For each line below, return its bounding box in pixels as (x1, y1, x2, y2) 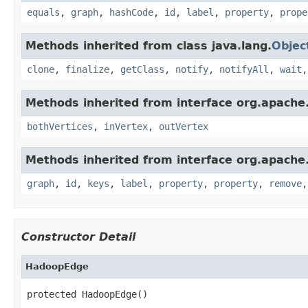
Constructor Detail (21, 230, 135, 243)
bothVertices (27, 120, 93, 132)
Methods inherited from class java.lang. (25, 38, 272, 52)
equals (27, 6, 60, 18)
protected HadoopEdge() (27, 288, 148, 300)
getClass (120, 63, 164, 75)
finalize (65, 63, 109, 75)
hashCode (109, 6, 153, 18)
